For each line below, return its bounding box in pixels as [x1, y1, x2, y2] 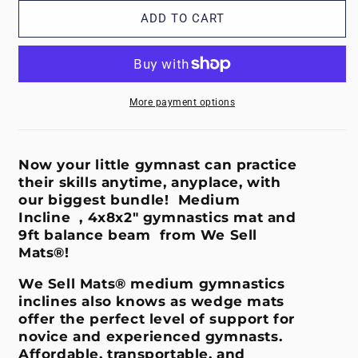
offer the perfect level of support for [18, 310, 295, 327]
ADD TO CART [140, 11, 225, 26]
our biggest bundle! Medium [18, 191, 241, 208]
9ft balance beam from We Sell [18, 226, 258, 243]
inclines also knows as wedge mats [18, 292, 284, 309]
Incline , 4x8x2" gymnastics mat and [18, 209, 296, 225]
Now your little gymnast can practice [18, 156, 297, 173]
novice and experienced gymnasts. [18, 328, 283, 344]
